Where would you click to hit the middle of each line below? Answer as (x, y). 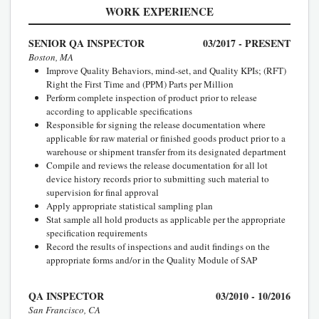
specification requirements (97, 232)
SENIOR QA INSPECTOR (87, 43)
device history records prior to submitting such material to (158, 178)
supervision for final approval (103, 192)
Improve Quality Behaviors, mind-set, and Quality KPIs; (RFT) (166, 70)
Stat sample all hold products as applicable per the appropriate (166, 219)
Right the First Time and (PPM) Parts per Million (140, 84)
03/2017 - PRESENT (247, 43)
